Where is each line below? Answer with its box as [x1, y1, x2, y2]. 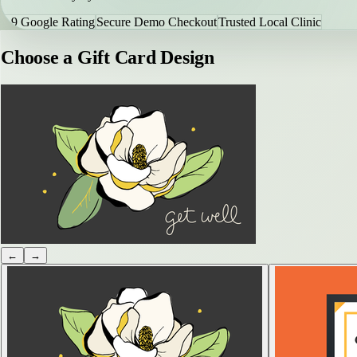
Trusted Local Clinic [218, 14, 321, 29]
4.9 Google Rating [2, 14, 95, 29]
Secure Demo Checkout [96, 14, 217, 29]
